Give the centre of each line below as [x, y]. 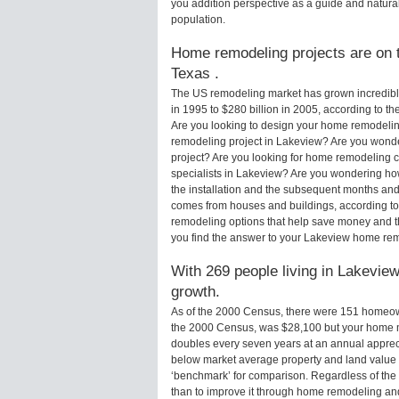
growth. [195, 292]
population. [198, 20]
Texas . [195, 73]
